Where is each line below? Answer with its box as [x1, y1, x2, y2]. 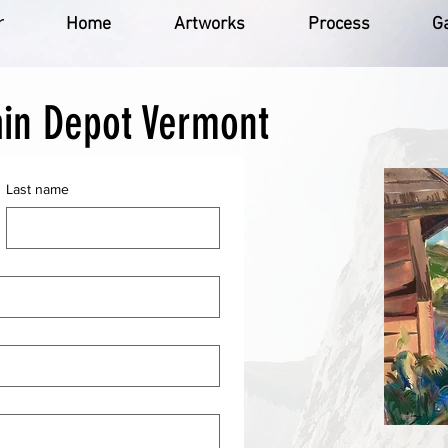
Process [308, 14, 370, 35]
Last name [5, 181, 69, 197]
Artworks [174, 14, 245, 35]
